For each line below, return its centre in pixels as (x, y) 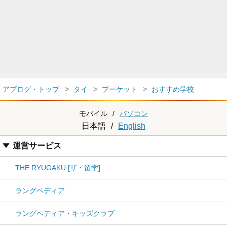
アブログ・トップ (31, 89)
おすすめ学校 (173, 89)
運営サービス (37, 146)
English (132, 126)
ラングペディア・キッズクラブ (65, 213)
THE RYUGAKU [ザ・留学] (58, 168)
